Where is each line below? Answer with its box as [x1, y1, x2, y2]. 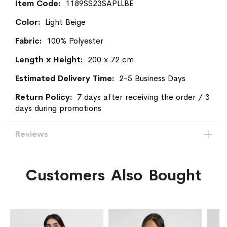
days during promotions [15, 102, 101, 113]
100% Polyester [47, 35, 103, 46]
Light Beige [45, 16, 86, 27]
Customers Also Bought [26, 165, 201, 185]
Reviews [15, 128, 48, 139]
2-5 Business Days [119, 72, 185, 84]
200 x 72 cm [88, 54, 134, 65]
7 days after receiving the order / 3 [77, 91, 210, 102]
